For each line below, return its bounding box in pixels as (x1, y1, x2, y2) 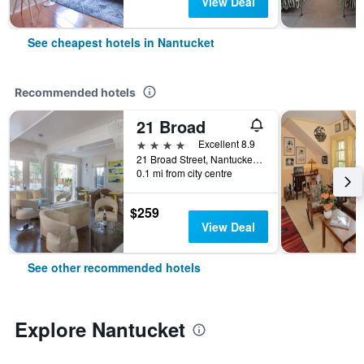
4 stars (136, 136, 174, 151)
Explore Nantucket (15, 315, 185, 343)
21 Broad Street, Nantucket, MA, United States (253, 152, 262, 166)
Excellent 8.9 (198, 136, 255, 150)
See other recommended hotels (28, 259, 201, 275)
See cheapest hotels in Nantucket (28, 34, 214, 50)
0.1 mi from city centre (136, 166, 232, 180)
